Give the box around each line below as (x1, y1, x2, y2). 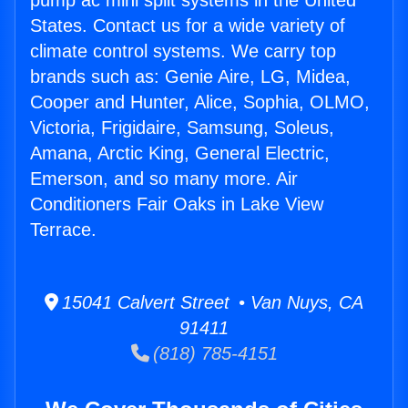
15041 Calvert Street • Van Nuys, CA (58, 292, 363, 313)
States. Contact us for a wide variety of (30, 15, 345, 36)
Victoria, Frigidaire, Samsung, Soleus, (30, 117, 334, 138)
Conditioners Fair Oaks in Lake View (30, 194, 323, 215)
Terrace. (30, 219, 97, 240)
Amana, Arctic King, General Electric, (30, 143, 330, 164)
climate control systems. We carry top (30, 41, 336, 62)
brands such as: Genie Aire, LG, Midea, (30, 66, 351, 87)
